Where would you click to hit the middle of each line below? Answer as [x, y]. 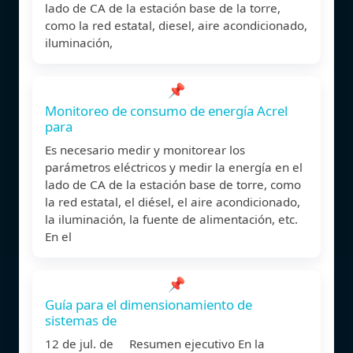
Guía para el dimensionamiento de [149, 304]
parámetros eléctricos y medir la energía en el [174, 167]
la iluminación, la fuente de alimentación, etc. [171, 219]
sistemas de [81, 320]
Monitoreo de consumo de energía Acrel [166, 110]
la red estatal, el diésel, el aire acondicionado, [173, 201]
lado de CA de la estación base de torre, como [173, 184]
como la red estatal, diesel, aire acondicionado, [176, 25]
